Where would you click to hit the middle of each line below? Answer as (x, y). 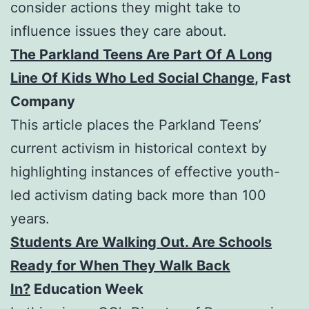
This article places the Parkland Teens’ (136, 125)
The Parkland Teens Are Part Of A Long (141, 55)
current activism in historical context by (139, 149)
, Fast (273, 78)
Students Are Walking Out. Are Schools (141, 242)
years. (30, 219)
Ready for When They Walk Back (120, 266)
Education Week (87, 289)
